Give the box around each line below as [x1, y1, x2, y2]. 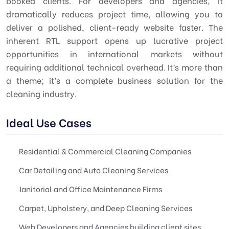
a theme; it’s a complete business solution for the [6, 74, 223, 86]
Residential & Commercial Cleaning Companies [19, 145, 191, 156]
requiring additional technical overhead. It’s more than [6, 61, 223, 73]
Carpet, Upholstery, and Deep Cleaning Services [19, 202, 192, 213]
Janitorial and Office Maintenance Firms [19, 183, 162, 194]
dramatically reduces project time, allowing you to [6, 8, 223, 19]
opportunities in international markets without [6, 48, 223, 59]
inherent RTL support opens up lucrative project [6, 34, 223, 46]
